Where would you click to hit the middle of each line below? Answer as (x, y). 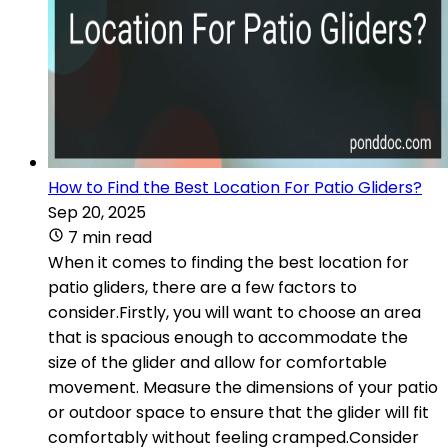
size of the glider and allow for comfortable (217, 362)
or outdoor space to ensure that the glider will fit (238, 412)
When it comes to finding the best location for (228, 262)
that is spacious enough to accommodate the (228, 337)
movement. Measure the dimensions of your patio (243, 387)
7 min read (110, 237)
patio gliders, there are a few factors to (202, 287)
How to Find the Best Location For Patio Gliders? (235, 187)
